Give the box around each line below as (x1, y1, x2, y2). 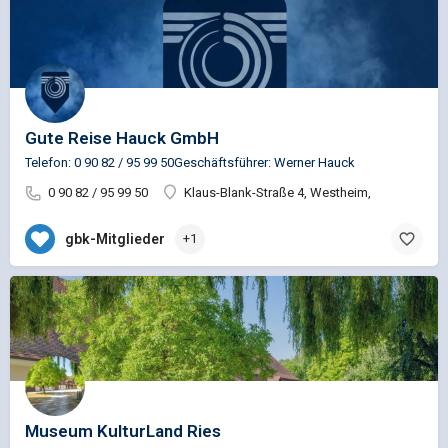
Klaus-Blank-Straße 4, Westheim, (184, 185, 371, 201)
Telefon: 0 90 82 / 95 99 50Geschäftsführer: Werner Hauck (25, 155, 355, 171)
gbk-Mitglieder (65, 230, 165, 247)
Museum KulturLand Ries (25, 421, 221, 442)
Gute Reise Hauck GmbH (25, 128, 219, 149)
